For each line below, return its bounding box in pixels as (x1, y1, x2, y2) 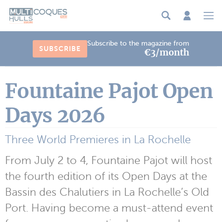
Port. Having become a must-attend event (5, 202, 213, 214)
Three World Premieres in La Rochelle (5, 133, 191, 146)
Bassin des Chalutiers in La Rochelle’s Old (5, 186, 209, 198)
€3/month (144, 46, 189, 58)
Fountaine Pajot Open (5, 78, 213, 104)
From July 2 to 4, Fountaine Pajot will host (5, 154, 212, 166)
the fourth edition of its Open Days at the (5, 170, 207, 182)
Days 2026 (5, 102, 106, 128)
